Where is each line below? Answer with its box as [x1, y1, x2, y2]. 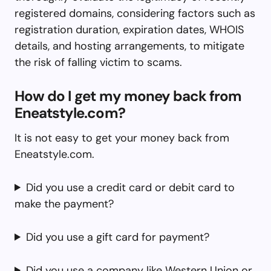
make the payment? [15, 196, 114, 211]
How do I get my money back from [15, 86, 242, 105]
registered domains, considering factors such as [15, 5, 255, 21]
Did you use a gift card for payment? [26, 229, 210, 244]
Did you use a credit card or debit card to [26, 180, 235, 195]
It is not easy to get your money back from [15, 130, 229, 145]
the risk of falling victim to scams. [15, 54, 182, 70]
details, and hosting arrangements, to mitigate [15, 38, 244, 53]
